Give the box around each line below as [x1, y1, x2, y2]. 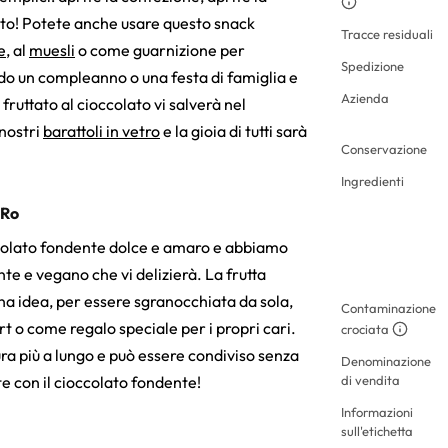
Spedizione [341, 57, 404, 74]
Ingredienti [341, 172, 404, 189]
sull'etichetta [341, 422, 413, 439]
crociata [341, 320, 389, 337]
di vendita [341, 371, 400, 388]
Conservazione [341, 140, 427, 157]
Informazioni [341, 403, 413, 420]
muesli [29, 39, 75, 60]
